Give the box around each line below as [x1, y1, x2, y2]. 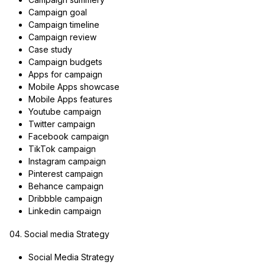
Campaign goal [28, 7, 87, 17]
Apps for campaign [28, 69, 102, 79]
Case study [28, 44, 72, 54]
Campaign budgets [28, 56, 102, 67]
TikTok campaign [28, 143, 96, 154]
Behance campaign [28, 180, 104, 191]
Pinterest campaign [28, 168, 103, 179]
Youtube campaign [28, 106, 101, 117]
